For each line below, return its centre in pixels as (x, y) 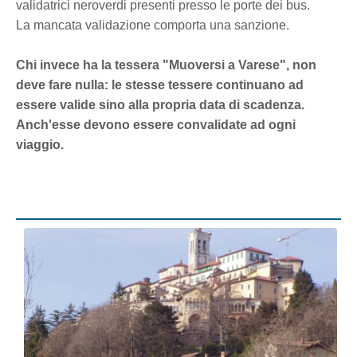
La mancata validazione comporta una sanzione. (153, 25)
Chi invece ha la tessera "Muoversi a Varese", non (166, 65)
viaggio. (40, 144)
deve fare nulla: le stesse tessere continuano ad (160, 84)
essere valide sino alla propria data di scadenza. (160, 104)
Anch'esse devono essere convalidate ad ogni (156, 124)
